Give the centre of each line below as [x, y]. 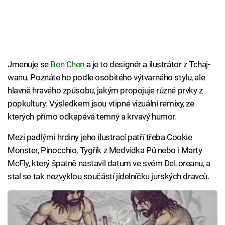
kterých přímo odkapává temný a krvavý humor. [92, 117]
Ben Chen [66, 65]
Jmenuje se [28, 65]
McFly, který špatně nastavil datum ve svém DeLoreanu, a [109, 163]
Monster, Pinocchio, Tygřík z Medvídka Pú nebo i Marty [105, 150]
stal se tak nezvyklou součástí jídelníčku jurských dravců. [108, 177]
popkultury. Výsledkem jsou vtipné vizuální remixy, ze [101, 104]
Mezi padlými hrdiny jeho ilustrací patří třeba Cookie [100, 137]
